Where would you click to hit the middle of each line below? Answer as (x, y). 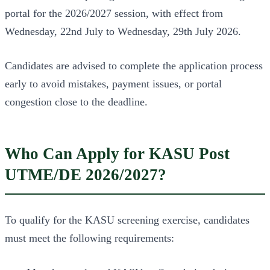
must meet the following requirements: (89, 238)
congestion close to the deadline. (76, 102)
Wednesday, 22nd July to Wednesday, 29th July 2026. (123, 31)
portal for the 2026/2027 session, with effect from (114, 13)
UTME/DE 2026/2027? (86, 174)
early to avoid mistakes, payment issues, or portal (113, 83)
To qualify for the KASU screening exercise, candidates (127, 220)
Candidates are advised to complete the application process (134, 65)
